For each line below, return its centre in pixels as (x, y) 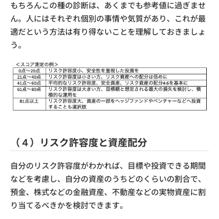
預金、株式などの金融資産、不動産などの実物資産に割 (108, 191)
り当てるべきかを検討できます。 (69, 205)
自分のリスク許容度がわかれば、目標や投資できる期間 (108, 165)
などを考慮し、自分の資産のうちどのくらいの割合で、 (108, 178)
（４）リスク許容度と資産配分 (79, 142)
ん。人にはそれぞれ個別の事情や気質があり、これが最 (108, 18)
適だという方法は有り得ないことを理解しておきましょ (108, 31)
